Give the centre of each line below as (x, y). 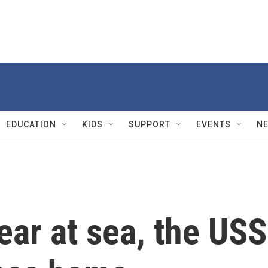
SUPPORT (150, 124)
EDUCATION (31, 124)
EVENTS (214, 124)
